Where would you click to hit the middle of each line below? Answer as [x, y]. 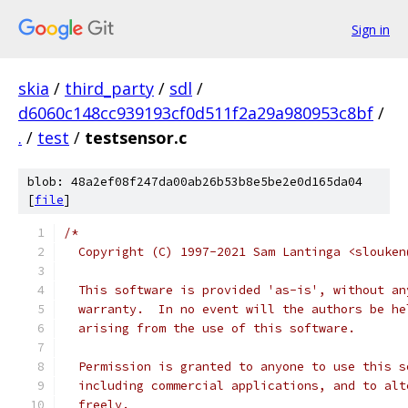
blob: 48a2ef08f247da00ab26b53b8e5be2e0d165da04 [195, 182]
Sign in [371, 29]
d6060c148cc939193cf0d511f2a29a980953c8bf [196, 113]
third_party [109, 88]
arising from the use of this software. [209, 328]
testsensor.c [136, 138]
